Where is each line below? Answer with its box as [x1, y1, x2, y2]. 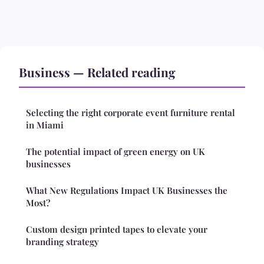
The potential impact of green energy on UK [26, 145, 205, 157]
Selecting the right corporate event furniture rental [26, 106, 235, 118]
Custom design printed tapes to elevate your [26, 223, 207, 235]
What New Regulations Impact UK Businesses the [26, 184, 227, 196]
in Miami [26, 118, 64, 131]
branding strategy [26, 235, 99, 247]
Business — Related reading [19, 63, 176, 80]
